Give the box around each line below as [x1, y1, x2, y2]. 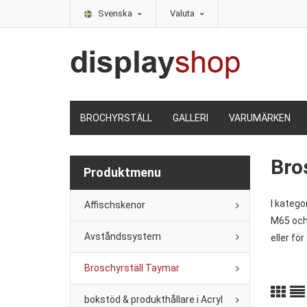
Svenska [98, 8, 134, 19]
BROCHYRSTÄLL [80, 112, 152, 123]
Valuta [170, 8, 197, 19]
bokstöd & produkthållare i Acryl [84, 294, 223, 305]
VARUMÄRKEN [229, 112, 291, 123]
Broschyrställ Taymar [84, 262, 180, 273]
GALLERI [173, 112, 208, 123]
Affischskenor [84, 199, 145, 210]
